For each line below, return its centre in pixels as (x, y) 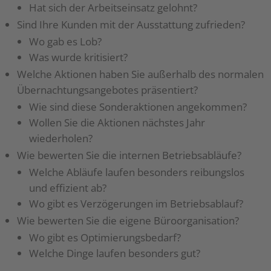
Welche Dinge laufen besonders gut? (115, 253)
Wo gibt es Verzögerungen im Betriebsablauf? (136, 204)
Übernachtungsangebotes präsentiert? (108, 90)
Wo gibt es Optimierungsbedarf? (105, 238)
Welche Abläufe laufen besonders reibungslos (137, 172)
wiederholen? (61, 139)
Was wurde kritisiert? (79, 57)
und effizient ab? (68, 188)
